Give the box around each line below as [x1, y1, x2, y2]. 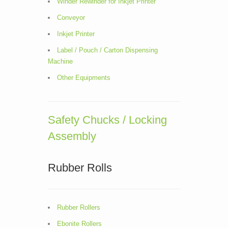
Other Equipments [57, 74, 110, 81]
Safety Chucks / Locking [48, 113, 167, 126]
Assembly [48, 130, 96, 142]
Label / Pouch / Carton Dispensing [57, 46, 158, 54]
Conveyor [57, 14, 85, 21]
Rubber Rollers [57, 204, 100, 211]
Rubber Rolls [48, 161, 112, 174]
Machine [48, 58, 73, 65]
